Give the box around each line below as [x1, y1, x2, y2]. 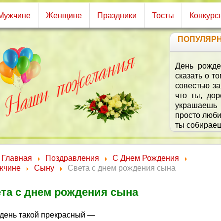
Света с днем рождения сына [68, 164, 176, 172]
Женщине [46, 11, 82, 20]
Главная [1, 154, 32, 162]
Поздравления [45, 154, 99, 162]
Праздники [97, 11, 137, 20]
